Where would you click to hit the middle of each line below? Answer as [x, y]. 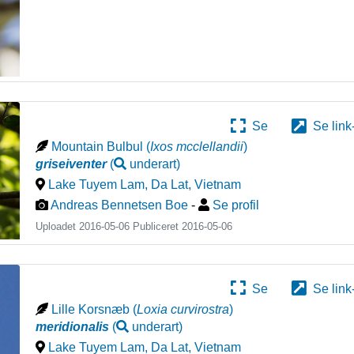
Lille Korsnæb [91, 309]
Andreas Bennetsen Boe [120, 205]
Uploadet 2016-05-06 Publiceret [109, 227]
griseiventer [72, 164]
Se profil [236, 205]
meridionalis [73, 326]
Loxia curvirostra [183, 309]
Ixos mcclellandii [197, 147]
